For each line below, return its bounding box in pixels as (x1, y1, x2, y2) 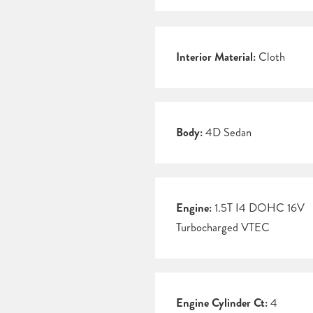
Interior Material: (176, 49, 256, 66)
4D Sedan (203, 124, 252, 141)
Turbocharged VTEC (176, 219, 270, 236)
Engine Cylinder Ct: (176, 295, 268, 312)
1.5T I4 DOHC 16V (212, 200, 305, 217)
